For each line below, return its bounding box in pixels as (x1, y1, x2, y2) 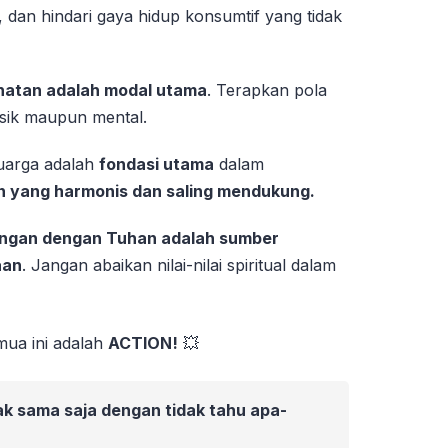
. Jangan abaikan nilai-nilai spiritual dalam (22, 254, 337, 275)
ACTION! (108, 332, 178, 353)
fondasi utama (99, 153, 215, 174)
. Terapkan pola (207, 79, 328, 100)
